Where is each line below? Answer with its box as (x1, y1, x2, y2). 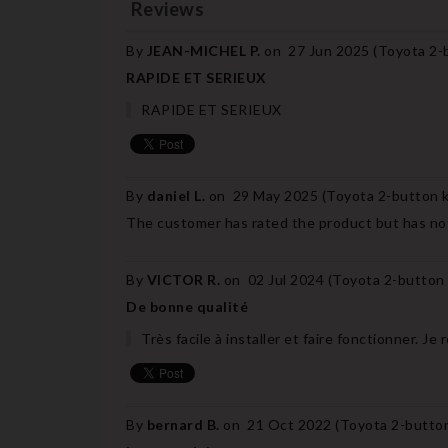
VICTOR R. (146, 270, 224, 288)
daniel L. (146, 186, 209, 204)
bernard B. (146, 415, 223, 433)
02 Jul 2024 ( (247, 270, 332, 288)
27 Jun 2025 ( (288, 41, 378, 59)
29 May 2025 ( (232, 186, 326, 204)
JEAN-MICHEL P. (146, 41, 264, 59)
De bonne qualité (126, 297, 248, 315)
